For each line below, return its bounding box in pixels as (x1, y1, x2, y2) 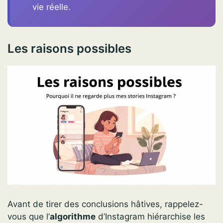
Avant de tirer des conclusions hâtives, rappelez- (7, 199, 203, 209)
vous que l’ (7, 211, 50, 222)
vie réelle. (32, 1, 71, 12)
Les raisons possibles (7, 41, 131, 56)
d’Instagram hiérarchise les (96, 211, 205, 222)
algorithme (50, 211, 96, 222)
